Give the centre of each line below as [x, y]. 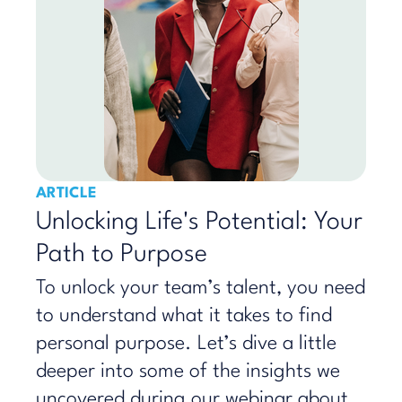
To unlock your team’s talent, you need [201, 288]
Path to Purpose [122, 255]
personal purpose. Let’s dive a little [186, 344]
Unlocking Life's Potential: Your [199, 223]
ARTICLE [66, 193]
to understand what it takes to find [184, 316]
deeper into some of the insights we [188, 371]
